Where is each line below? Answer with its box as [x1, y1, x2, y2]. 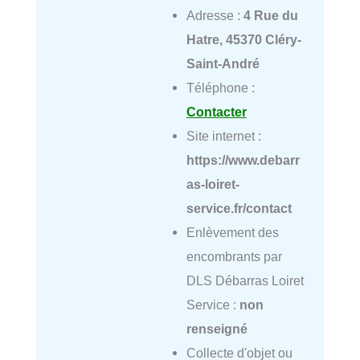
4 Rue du [243, 7, 298, 22]
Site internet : [186, 128, 261, 143]
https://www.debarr [186, 152, 300, 167]
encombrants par [186, 248, 282, 264]
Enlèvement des [186, 224, 279, 239]
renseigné [186, 321, 247, 336]
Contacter [186, 104, 247, 119]
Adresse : [186, 7, 243, 22]
